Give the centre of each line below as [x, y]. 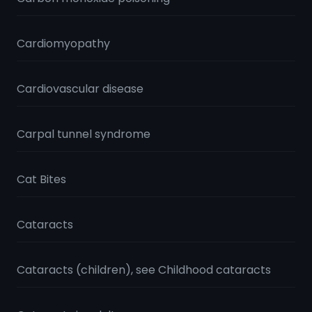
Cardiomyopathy [63, 44]
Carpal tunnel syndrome [84, 134]
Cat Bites [41, 179]
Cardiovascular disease [80, 89]
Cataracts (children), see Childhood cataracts [144, 270]
